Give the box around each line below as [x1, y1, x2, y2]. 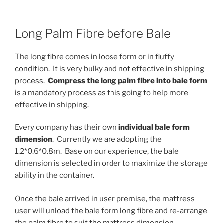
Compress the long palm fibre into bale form [48, 76, 207, 85]
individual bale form [118, 123, 190, 132]
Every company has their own [15, 123, 118, 132]
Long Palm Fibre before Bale [15, 26, 171, 41]
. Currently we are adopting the [52, 135, 162, 144]
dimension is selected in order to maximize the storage [15, 159, 208, 168]
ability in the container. [15, 171, 94, 180]
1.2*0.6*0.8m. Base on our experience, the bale [15, 147, 179, 156]
